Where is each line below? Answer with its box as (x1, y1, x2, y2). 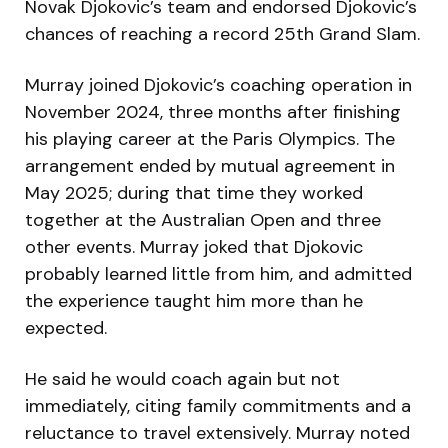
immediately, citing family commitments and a (25, 393, 411, 418)
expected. (25, 315, 107, 340)
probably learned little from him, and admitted (25, 261, 412, 286)
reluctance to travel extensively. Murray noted (25, 420, 410, 445)
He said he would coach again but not (25, 366, 340, 391)
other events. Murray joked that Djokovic (25, 234, 363, 259)
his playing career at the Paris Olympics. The (25, 126, 395, 151)
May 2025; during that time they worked (25, 180, 363, 205)
